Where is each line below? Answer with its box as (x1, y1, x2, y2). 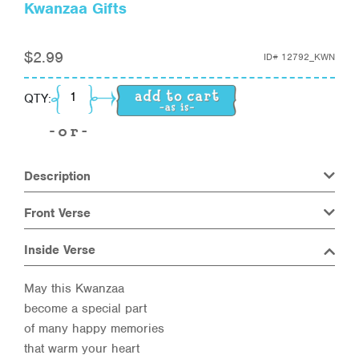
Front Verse (24, 204, 91, 221)
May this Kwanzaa (24, 280, 124, 296)
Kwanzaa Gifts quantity (60, 85, 186, 102)
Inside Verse (24, 241, 95, 258)
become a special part (24, 300, 147, 317)
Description (24, 167, 91, 184)
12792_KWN (281, 50, 335, 64)
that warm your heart (24, 340, 139, 357)
